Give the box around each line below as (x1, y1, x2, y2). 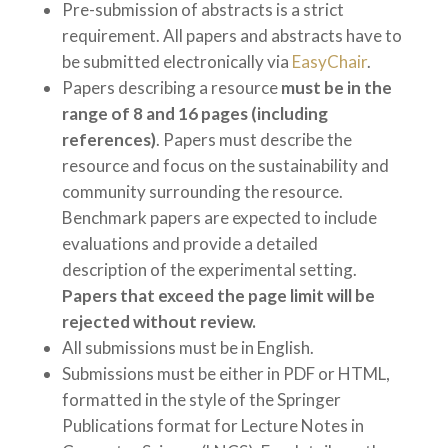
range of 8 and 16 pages (61, 103, 248, 125)
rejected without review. (61, 311, 256, 333)
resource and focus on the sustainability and (61, 155, 389, 177)
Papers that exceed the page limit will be (61, 285, 375, 307)
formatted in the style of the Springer (61, 389, 341, 411)
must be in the (277, 77, 392, 99)
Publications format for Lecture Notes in (61, 415, 364, 437)
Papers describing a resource (61, 77, 278, 99)
